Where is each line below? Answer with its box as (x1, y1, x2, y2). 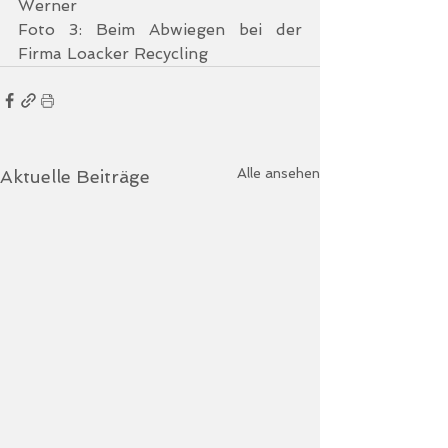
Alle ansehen (237, 165, 320, 181)
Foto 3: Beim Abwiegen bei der (18, 20, 302, 39)
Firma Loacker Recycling (18, 44, 208, 63)
